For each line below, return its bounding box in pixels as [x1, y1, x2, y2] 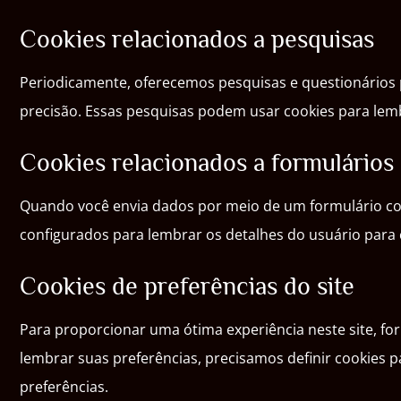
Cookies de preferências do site [20, 272, 354, 300]
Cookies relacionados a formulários [20, 149, 394, 176]
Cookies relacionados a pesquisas [20, 25, 374, 53]
